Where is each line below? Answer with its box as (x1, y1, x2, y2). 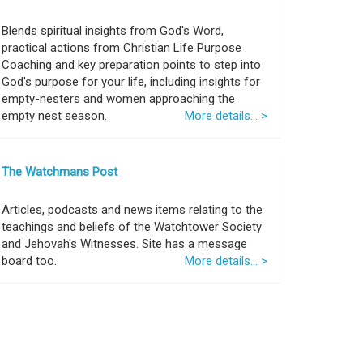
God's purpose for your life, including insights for (2, 75, 260, 89)
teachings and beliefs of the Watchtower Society (2, 220, 262, 234)
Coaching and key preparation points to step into (2, 58, 261, 72)
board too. (2, 254, 57, 268)
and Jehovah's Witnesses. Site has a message (2, 237, 247, 251)
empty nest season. (2, 109, 107, 123)
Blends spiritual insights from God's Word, (2, 23, 224, 38)
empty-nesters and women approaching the (2, 92, 235, 106)
